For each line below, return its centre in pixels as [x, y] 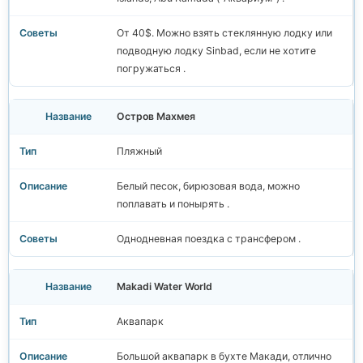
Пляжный [139, 152]
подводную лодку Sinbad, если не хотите [216, 51]
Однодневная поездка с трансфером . [209, 239]
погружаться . [151, 69]
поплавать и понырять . [173, 204]
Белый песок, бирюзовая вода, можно [208, 186]
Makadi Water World [164, 287]
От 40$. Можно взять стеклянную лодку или [224, 33]
